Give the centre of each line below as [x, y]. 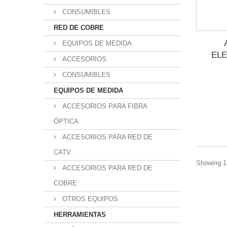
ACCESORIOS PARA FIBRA [104, 106]
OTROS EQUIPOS [89, 199]
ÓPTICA [66, 121]
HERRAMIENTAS [80, 215]
